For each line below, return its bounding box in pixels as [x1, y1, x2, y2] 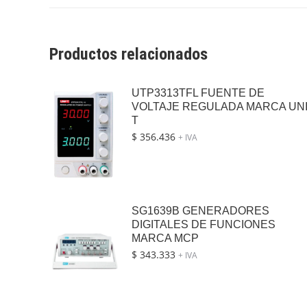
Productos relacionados [49, 45, 208, 64]
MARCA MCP [132, 232, 199, 245]
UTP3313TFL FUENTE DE [132, 87, 265, 99]
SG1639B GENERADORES [132, 205, 269, 217]
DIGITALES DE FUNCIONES [132, 219, 275, 231]
